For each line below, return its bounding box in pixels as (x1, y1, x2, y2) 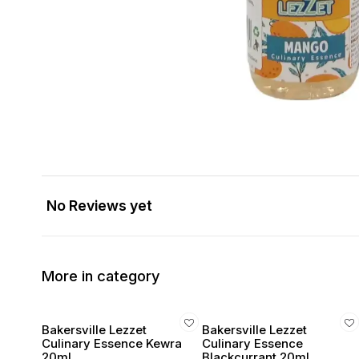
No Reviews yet (46, 197, 152, 214)
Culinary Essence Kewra (42, 336, 182, 352)
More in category (42, 266, 160, 285)
